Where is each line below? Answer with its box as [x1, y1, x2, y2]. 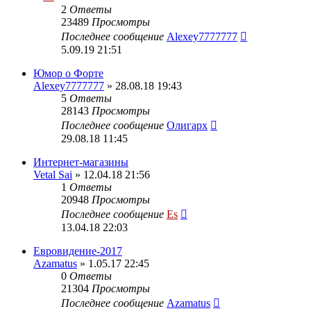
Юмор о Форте [33, 67, 103, 79]
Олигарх [167, 119, 208, 131]
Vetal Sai [33, 168, 72, 180]
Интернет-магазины [33, 155, 128, 168]
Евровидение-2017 [33, 244, 122, 257]
